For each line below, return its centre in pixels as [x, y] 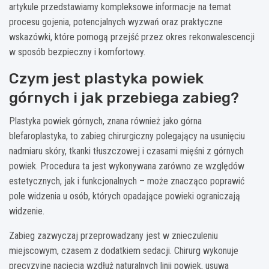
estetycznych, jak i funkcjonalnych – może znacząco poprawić [127, 181]
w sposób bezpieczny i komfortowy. [77, 52]
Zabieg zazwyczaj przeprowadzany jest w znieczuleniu [113, 236]
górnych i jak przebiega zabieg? [124, 98]
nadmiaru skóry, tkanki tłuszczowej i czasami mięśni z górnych [126, 151]
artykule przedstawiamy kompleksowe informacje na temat [120, 7]
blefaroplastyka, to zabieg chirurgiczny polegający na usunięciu [127, 136]
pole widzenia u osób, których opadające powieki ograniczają [125, 196]
